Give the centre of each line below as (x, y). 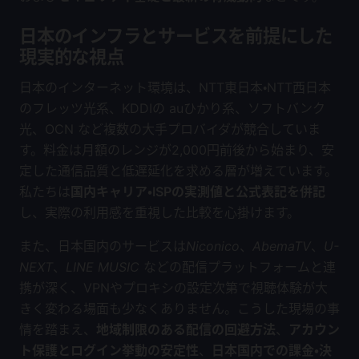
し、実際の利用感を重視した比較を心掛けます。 (159, 212)
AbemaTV (282, 246)
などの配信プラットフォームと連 (238, 267)
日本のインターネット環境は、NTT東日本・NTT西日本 (175, 87)
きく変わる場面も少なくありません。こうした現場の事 (179, 309)
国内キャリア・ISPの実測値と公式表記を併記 (198, 192)
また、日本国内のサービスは (103, 246)
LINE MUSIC (103, 267)
